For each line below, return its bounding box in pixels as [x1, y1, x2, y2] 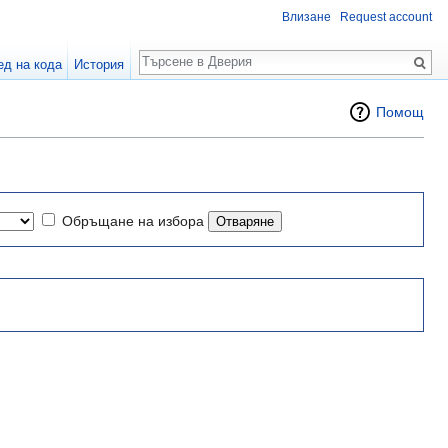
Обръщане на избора [62, 212, 204, 229]
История [74, 57, 125, 72]
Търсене [138, 40, 223, 63]
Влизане [282, 10, 331, 25]
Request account [340, 10, 432, 25]
